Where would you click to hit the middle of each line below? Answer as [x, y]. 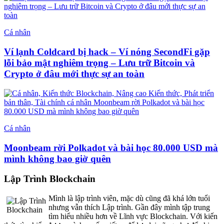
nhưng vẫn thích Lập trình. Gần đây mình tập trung [129, 207]
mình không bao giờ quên [57, 158]
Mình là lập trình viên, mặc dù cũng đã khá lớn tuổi [129, 198]
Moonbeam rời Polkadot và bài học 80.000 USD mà [111, 147]
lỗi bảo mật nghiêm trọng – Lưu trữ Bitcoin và [99, 63]
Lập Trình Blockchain [50, 179]
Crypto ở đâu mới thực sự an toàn [74, 74]
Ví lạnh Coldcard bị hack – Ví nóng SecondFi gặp [107, 52]
